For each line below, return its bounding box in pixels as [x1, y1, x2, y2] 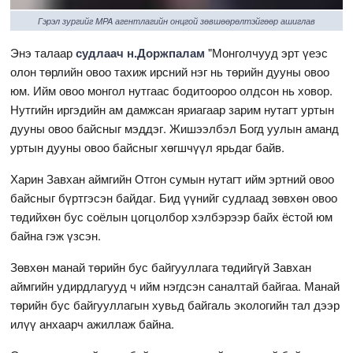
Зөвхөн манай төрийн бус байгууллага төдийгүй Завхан [10, 258, 312, 275]
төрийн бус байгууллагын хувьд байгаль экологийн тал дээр [10, 295, 340, 313]
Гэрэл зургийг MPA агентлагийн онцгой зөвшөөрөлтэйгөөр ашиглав [37, 14, 315, 27]
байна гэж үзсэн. [10, 226, 102, 243]
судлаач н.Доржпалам [76, 43, 209, 61]
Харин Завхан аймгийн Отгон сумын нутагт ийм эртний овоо [10, 169, 335, 187]
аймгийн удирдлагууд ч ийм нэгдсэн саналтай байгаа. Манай [10, 277, 340, 294]
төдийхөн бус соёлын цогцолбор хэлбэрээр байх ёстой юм [10, 207, 333, 225]
